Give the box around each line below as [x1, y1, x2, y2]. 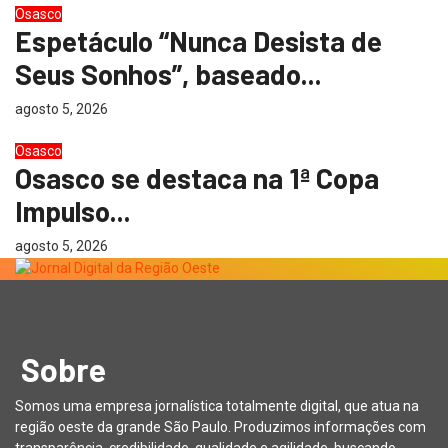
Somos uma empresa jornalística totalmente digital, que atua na [15, 398, 419, 415]
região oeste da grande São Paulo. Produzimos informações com [15, 419, 426, 436]
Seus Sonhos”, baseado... [15, 56, 322, 91]
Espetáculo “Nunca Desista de [15, 23, 382, 58]
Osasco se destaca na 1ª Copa [15, 160, 379, 195]
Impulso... [15, 193, 131, 228]
